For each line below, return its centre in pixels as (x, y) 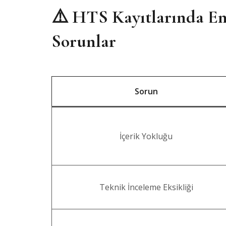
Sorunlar (84, 41)
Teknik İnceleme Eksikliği (146, 187)
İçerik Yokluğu (146, 136)
